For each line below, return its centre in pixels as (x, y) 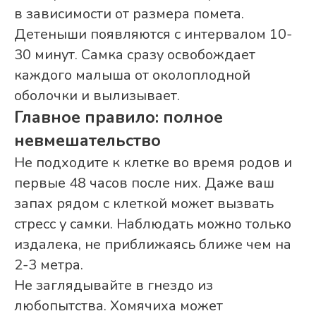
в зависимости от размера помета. (129, 14)
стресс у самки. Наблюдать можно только (153, 224)
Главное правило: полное (119, 117)
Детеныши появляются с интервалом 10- (153, 35)
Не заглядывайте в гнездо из (114, 286)
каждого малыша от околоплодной (132, 75)
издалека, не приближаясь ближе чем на (153, 245)
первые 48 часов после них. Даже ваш (144, 183)
